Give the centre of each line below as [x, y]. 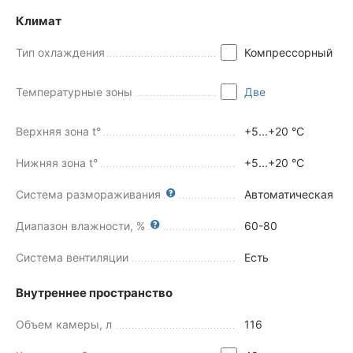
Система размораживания [88, 195]
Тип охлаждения [60, 53]
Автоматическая [289, 195]
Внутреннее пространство [94, 293]
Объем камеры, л [64, 325]
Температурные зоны [74, 92]
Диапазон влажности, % [80, 226]
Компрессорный [288, 53]
